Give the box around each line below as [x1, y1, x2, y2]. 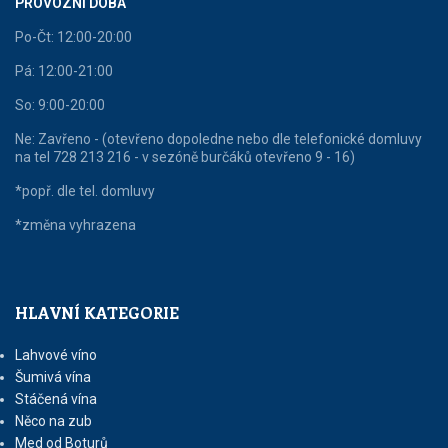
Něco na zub [15, 413, 92, 430]
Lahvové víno [15, 347, 97, 364]
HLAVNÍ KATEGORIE [15, 302, 179, 324]
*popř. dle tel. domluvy [15, 183, 155, 200]
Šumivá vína [15, 369, 91, 386]
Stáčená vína [15, 391, 97, 408]
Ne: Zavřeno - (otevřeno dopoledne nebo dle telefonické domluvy [15, 131, 422, 148]
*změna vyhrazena [15, 217, 136, 234]
